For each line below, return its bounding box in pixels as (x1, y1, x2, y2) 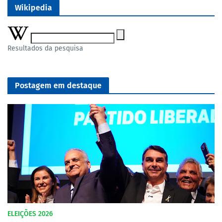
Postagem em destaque (15, 81, 102, 91)
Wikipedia (15, 3, 52, 13)
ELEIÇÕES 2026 (7, 210, 53, 219)
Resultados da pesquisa (7, 44, 83, 53)
